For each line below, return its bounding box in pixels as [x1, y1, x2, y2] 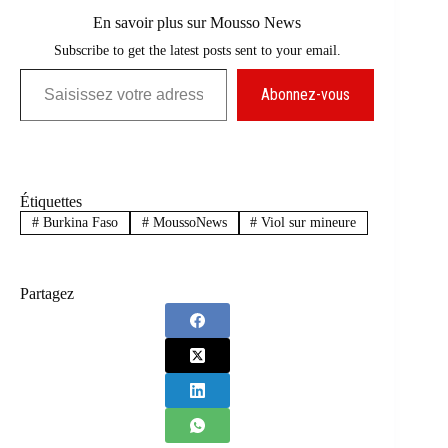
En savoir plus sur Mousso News [93, 13, 302, 31]
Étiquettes [20, 192, 82, 210]
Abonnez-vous [261, 84, 351, 104]
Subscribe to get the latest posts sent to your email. [53, 41, 341, 58]
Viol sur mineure [257, 214, 357, 230]
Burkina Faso [38, 214, 118, 230]
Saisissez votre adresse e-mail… [19, 59, 61, 76]
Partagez [20, 285, 74, 303]
